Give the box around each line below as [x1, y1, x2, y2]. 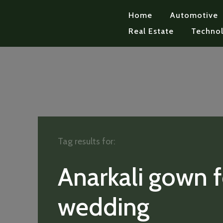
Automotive [169, 10, 218, 20]
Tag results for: [58, 136, 115, 147]
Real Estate [128, 26, 174, 36]
